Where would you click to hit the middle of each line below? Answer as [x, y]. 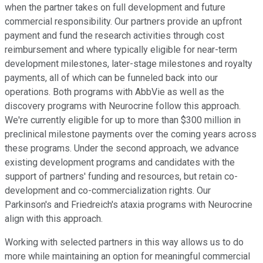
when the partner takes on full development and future [115, 8]
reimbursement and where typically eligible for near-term [121, 50]
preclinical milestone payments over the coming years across [131, 134]
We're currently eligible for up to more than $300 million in [123, 120]
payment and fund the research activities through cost [114, 36]
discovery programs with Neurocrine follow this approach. [123, 106]
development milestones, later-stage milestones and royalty [129, 64]
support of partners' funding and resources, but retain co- [121, 177]
